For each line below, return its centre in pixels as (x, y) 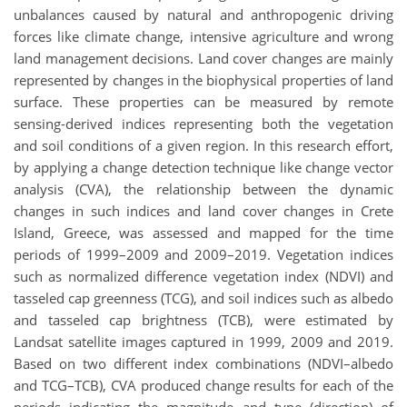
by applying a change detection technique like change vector (203, 168)
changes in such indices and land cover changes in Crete (203, 211)
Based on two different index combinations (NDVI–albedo (203, 364)
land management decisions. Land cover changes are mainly (203, 59)
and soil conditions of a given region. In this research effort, (203, 146)
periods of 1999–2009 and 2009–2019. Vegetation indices (203, 255)
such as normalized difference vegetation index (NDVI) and (203, 277)
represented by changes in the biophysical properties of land (203, 80)
